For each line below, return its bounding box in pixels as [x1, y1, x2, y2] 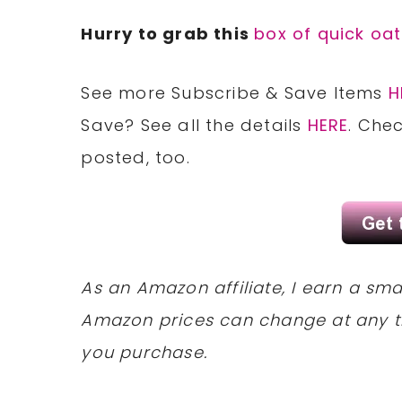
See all [140, 114, 201, 137]
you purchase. [81, 341, 208, 364]
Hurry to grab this [81, 22, 255, 46]
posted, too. [81, 146, 190, 170]
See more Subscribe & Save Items [81, 82, 389, 105]
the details [200, 114, 308, 137]
